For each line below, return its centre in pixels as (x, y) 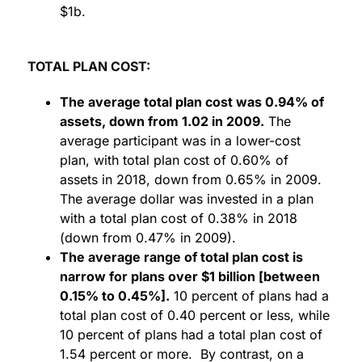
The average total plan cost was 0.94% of (192, 102)
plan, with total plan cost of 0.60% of (174, 160)
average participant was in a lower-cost (180, 141)
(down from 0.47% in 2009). (148, 238)
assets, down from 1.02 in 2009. (162, 122)
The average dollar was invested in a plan (187, 199)
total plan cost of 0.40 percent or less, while (195, 316)
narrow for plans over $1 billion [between (190, 277)
